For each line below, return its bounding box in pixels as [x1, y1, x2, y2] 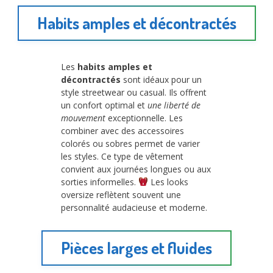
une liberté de [147, 99, 200, 111]
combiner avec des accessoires [61, 124, 184, 136]
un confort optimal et [61, 99, 147, 111]
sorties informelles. [61, 175, 138, 188]
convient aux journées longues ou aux [61, 163, 211, 175]
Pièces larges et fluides [61, 237, 212, 258]
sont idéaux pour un [121, 73, 202, 85]
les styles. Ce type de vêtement [61, 150, 183, 162]
